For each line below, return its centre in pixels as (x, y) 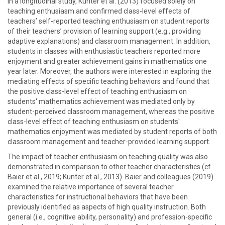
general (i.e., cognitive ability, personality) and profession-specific (110, 217)
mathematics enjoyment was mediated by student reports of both (112, 132)
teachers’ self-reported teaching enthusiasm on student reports (108, 21)
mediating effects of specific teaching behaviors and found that (108, 81)
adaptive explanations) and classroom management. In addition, (109, 41)
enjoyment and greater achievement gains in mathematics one (107, 61)
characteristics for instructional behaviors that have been (98, 197)
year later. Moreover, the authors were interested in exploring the (109, 71)
